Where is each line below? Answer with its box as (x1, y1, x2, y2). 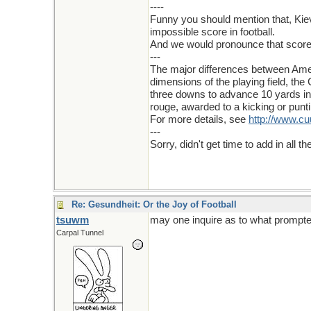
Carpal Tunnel (56, 228, 103, 237)
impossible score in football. (150, 26, 275, 37)
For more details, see (150, 114, 249, 125)
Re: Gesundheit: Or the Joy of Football (72, 199, 237, 210)
